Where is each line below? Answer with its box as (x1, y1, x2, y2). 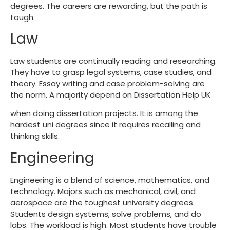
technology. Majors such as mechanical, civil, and (10, 185, 196, 197)
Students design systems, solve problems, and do (10, 208, 201, 219)
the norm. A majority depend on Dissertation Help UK (10, 89, 211, 100)
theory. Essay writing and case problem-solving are (10, 78, 205, 89)
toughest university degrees (85, 197, 193, 208)
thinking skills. (10, 130, 60, 142)
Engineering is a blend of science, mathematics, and (10, 174, 209, 185)
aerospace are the (10, 197, 85, 208)
